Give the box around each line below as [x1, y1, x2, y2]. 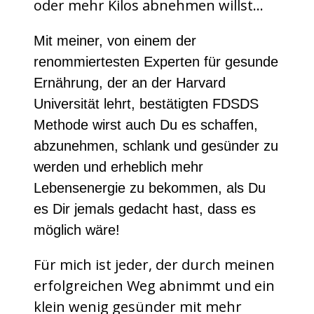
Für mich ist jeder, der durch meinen [34, 255, 275, 275]
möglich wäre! [34, 222, 120, 238]
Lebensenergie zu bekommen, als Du [34, 180, 266, 196]
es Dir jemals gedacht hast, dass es [34, 201, 256, 217]
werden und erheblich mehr [34, 159, 203, 175]
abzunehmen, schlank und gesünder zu [34, 138, 278, 154]
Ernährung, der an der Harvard [34, 75, 226, 91]
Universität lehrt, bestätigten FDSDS [34, 96, 259, 112]
